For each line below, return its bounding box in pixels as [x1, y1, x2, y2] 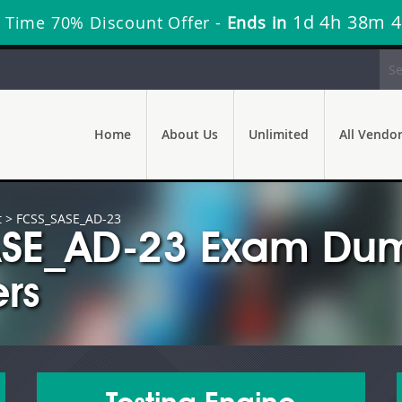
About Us [162, 126, 218, 143]
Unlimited [249, 126, 309, 143]
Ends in [221, 12, 293, 33]
